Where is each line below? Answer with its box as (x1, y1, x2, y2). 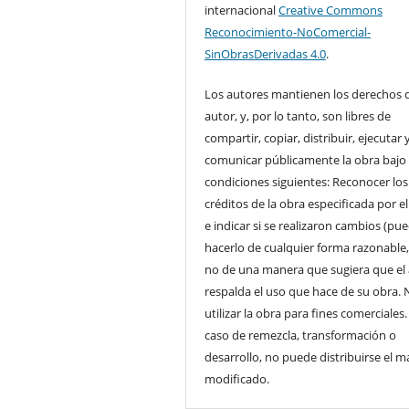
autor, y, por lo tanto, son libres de (204, 107, 392, 124)
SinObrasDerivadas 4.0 (204, 45, 327, 62)
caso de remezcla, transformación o (204, 326, 397, 343)
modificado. (204, 370, 270, 387)
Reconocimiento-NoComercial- (204, 23, 372, 40)
